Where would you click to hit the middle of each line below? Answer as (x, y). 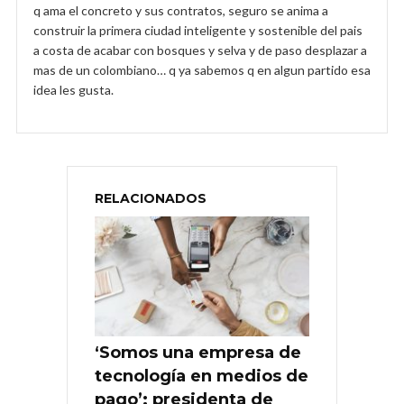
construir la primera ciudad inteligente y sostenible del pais (198, 30)
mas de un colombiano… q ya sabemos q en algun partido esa (202, 69)
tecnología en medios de (202, 376)
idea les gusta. (73, 89)
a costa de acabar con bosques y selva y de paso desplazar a (200, 50)
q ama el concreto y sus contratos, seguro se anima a (181, 10)
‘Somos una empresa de (198, 353)
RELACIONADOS (151, 198)
